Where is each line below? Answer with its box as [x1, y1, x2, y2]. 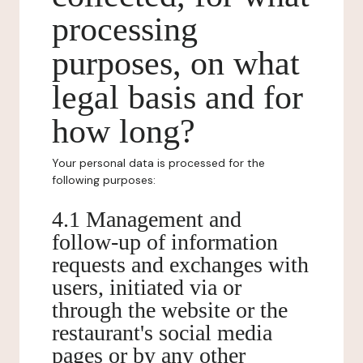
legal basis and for [52, 79, 303, 116]
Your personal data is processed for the [52, 156, 265, 170]
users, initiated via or [52, 275, 241, 300]
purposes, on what [52, 45, 300, 82]
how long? [52, 113, 195, 150]
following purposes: [52, 173, 156, 187]
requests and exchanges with [52, 252, 309, 277]
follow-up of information [52, 229, 278, 254]
